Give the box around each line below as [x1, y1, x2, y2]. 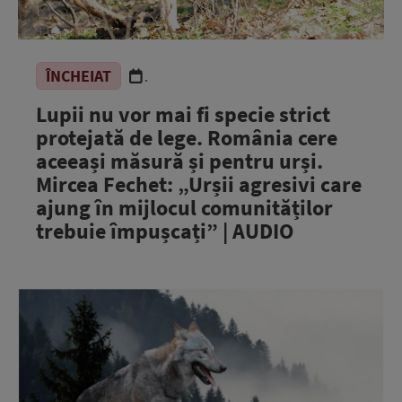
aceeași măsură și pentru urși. [36, 147, 323, 175]
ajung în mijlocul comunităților [36, 194, 333, 222]
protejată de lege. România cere [36, 124, 337, 152]
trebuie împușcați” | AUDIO [36, 217, 293, 245]
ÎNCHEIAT [46, 66, 111, 86]
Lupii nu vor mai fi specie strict [36, 100, 330, 128]
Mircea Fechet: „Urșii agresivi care [36, 170, 362, 198]
